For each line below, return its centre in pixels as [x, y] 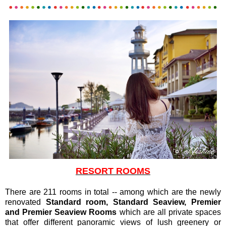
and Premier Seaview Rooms [61, 212]
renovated [25, 202]
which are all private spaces [169, 212]
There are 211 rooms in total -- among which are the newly [113, 192]
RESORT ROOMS [113, 171]
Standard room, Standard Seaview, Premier [133, 202]
